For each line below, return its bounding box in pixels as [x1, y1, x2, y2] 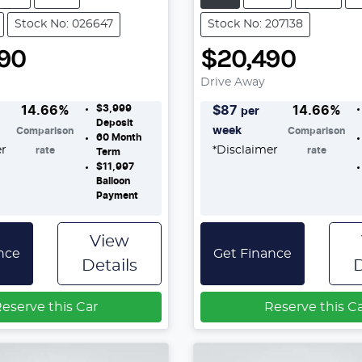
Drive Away [200, 76, 265, 88]
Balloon [95, 175, 130, 186]
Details [81, 257, 137, 274]
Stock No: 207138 [207, 18, 303, 30]
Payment [95, 190, 138, 200]
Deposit [95, 117, 133, 128]
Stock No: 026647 [15, 18, 113, 30]
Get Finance [213, 246, 292, 260]
